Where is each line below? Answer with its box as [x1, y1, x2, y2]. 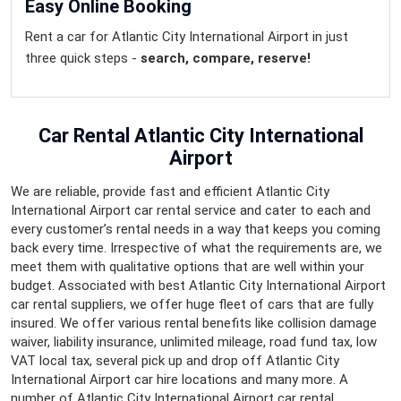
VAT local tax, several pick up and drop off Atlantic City [11, 353, 339, 370]
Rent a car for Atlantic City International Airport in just [25, 29, 348, 46]
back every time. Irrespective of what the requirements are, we [11, 240, 382, 257]
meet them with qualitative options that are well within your [11, 259, 364, 276]
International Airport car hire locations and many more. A [11, 371, 348, 388]
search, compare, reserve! [141, 50, 311, 67]
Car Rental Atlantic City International [38, 124, 363, 148]
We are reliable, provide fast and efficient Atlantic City [11, 183, 329, 200]
